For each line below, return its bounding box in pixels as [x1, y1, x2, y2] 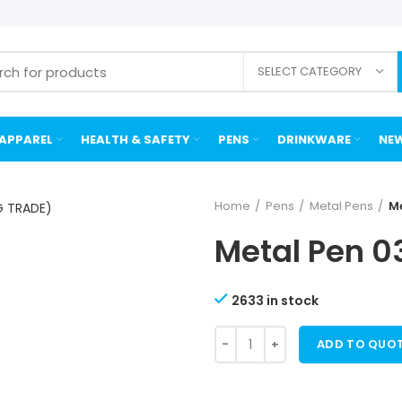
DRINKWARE [277, 130, 351, 148]
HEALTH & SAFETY [81, 130, 190, 148]
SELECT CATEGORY [258, 63, 362, 80]
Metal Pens [310, 197, 373, 214]
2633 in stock [232, 292, 319, 310]
